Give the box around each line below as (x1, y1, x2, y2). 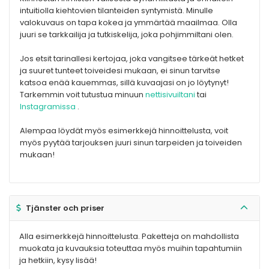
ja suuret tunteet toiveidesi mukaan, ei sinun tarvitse (20, 65, 220, 77)
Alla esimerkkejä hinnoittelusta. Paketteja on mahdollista (19, 231, 239, 243)
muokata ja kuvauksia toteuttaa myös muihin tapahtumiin (19, 243, 242, 255)
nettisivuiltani (145, 89, 195, 101)
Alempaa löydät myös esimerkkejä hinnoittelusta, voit (20, 125, 228, 137)
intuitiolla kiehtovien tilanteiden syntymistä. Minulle (20, 5, 213, 17)
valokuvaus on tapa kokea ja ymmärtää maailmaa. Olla (20, 17, 237, 29)
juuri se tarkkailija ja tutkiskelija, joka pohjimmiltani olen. (20, 29, 234, 41)
